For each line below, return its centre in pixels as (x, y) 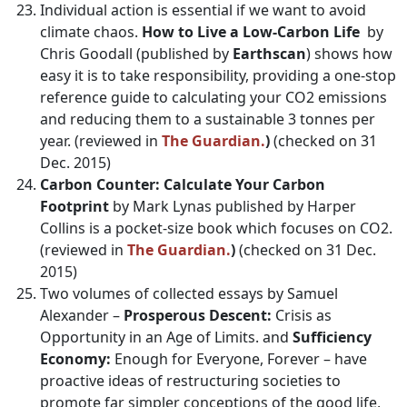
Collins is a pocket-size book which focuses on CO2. (216, 228)
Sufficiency (332, 337)
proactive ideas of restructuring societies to (190, 381)
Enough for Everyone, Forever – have (239, 359)
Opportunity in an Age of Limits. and (166, 337)
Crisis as (302, 315)
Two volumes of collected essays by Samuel (189, 293)
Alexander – (82, 315)
